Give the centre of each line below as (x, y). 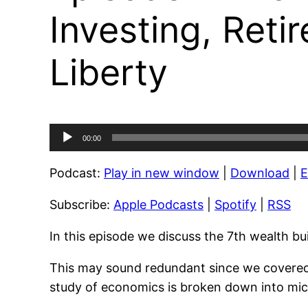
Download (260, 173)
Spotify (235, 205)
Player (67, 152)
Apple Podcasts (158, 205)
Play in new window (162, 173)
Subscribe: (81, 205)
